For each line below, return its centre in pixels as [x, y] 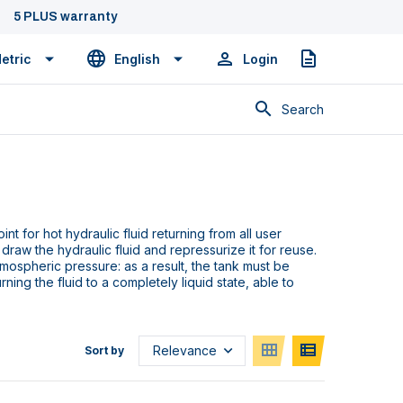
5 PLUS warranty [65, 17]
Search [303, 109]
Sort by [104, 351]
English [137, 59]
